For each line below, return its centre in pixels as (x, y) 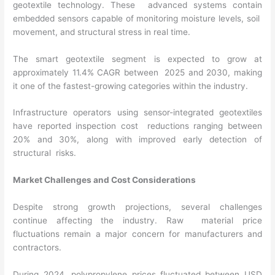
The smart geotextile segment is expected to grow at (137, 59)
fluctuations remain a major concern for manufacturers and (137, 234)
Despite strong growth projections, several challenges (137, 207)
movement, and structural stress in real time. (103, 32)
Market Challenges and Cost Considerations (106, 180)
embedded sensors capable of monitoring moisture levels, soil (137, 18)
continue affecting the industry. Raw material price (137, 221)
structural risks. (45, 153)
